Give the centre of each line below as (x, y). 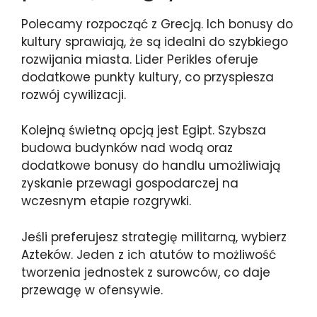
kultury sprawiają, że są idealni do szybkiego (155, 41)
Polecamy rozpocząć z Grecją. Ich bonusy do (157, 24)
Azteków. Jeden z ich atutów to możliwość (149, 254)
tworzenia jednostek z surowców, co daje (146, 272)
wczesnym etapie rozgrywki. (106, 201)
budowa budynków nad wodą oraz (127, 148)
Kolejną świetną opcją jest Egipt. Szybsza (144, 130)
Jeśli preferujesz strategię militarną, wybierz (154, 237)
